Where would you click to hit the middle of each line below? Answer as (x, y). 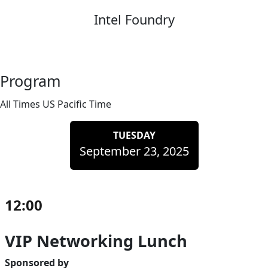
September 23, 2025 (134, 151)
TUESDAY (134, 135)
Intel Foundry (134, 20)
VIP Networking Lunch (96, 241)
